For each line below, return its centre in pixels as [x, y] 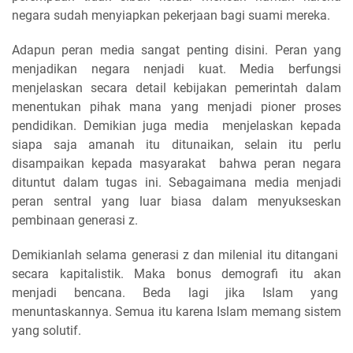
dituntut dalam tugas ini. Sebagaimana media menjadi [176, 182]
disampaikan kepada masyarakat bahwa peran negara [176, 163]
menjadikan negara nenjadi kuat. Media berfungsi [176, 69]
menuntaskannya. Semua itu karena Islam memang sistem [176, 311]
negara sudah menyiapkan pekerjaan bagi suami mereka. [173, 15]
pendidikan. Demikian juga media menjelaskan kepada [176, 125]
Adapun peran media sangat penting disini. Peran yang [176, 50]
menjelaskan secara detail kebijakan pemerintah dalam [176, 87]
